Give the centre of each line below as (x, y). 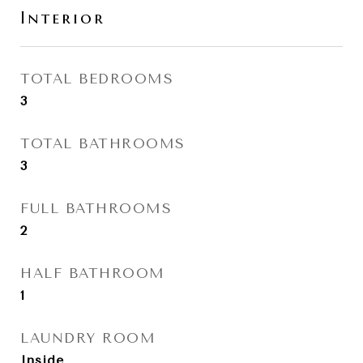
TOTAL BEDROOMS (97, 79)
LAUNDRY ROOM (88, 338)
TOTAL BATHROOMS (103, 143)
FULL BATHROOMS (96, 208)
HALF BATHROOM (93, 273)
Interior (63, 18)
